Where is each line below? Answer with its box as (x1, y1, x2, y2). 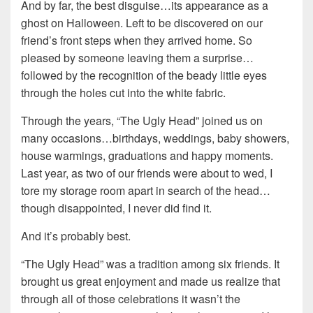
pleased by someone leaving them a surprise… (21, 50, 254, 66)
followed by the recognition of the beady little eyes (21, 67, 267, 84)
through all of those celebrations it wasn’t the (21, 291, 240, 307)
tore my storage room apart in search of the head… (21, 182, 270, 199)
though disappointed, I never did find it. (21, 200, 212, 217)
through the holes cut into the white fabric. (21, 85, 226, 101)
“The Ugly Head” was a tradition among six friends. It (21, 256, 279, 272)
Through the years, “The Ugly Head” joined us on (21, 112, 263, 129)
